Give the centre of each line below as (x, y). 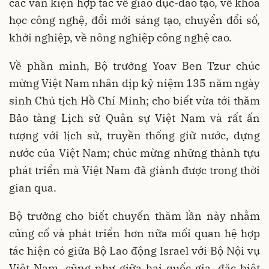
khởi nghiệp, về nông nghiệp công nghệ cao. (120, 38)
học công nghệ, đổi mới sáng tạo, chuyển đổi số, (134, 20)
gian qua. (33, 188)
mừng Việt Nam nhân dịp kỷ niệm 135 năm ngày (134, 83)
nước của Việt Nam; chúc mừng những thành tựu (134, 153)
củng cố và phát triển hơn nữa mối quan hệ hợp (134, 234)
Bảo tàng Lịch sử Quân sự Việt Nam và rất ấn (134, 118)
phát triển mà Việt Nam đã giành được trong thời (134, 171)
